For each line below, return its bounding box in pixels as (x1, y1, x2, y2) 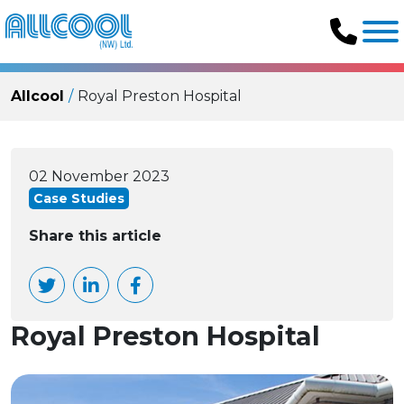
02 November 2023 (29, 168, 170, 185)
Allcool (11, 87, 64, 105)
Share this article (29, 227, 161, 244)
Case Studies (33, 190, 124, 207)
